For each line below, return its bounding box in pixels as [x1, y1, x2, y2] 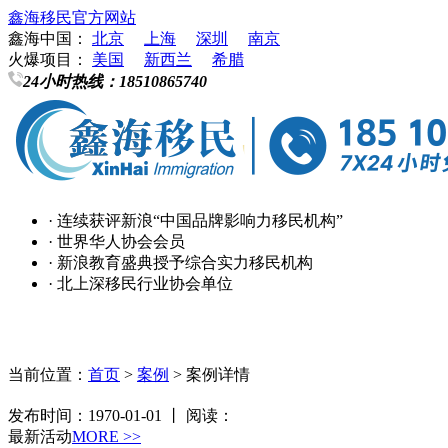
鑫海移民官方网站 [8, 9, 136, 26]
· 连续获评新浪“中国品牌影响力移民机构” [48, 212, 343, 229]
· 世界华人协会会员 [48, 233, 185, 250]
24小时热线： [23, 73, 119, 90]
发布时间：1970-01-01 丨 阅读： [8, 406, 234, 424]
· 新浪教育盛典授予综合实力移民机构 [48, 254, 313, 271]
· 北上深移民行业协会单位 [48, 275, 233, 292]
